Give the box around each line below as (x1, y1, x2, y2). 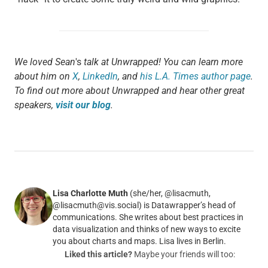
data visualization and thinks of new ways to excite (52, 224, 240, 234)
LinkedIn (82, 71, 118, 83)
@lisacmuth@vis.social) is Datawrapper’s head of (52, 200, 236, 211)
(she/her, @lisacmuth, (127, 188, 211, 199)
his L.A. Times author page (139, 71, 251, 83)
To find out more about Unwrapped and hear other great (14, 85, 245, 97)
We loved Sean (14, 56, 75, 68)
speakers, (14, 99, 56, 111)
